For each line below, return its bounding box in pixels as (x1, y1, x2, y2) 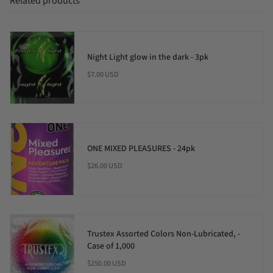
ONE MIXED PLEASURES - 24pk (87, 143, 195, 155)
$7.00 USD (87, 69, 119, 80)
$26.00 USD (87, 160, 122, 172)
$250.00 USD (87, 258, 126, 269)
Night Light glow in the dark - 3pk (87, 51, 208, 64)
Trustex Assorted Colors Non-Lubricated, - (87, 228, 240, 241)
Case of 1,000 (87, 240, 135, 253)
